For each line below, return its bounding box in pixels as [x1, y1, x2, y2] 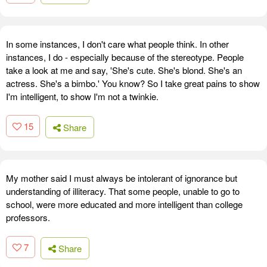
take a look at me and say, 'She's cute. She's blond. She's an [6, 64, 242, 77]
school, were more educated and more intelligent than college [6, 197, 243, 210]
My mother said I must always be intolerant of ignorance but [6, 171, 237, 184]
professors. [6, 210, 50, 223]
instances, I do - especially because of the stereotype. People [6, 51, 244, 64]
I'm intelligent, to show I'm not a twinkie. [6, 90, 159, 103]
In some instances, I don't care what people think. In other [6, 38, 229, 51]
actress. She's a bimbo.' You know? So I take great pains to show [6, 77, 260, 90]
